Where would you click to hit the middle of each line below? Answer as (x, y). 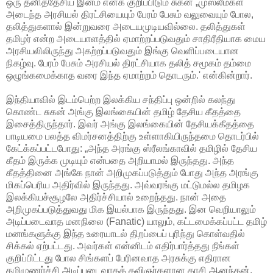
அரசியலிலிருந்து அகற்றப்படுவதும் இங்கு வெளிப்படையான (122, 51)
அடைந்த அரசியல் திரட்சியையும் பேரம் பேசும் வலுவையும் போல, (130, 14)
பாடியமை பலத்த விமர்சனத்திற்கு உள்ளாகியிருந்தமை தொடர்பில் (133, 136)
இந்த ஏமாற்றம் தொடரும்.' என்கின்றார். (175, 75)
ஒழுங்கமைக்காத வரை (52, 75)
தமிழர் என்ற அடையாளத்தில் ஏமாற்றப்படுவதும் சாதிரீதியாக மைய (136, 38)
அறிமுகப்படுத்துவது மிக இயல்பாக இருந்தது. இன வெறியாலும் (131, 209)
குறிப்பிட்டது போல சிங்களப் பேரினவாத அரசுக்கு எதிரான (119, 258)
